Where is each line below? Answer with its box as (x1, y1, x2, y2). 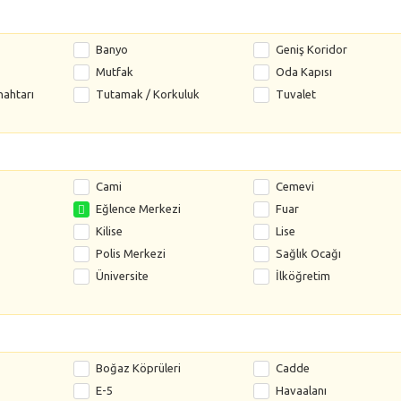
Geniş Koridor (275, 43, 347, 55)
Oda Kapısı (275, 65, 332, 78)
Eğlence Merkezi (96, 202, 182, 215)
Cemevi (275, 180, 314, 192)
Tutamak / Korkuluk (96, 88, 200, 100)
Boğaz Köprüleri (96, 362, 182, 374)
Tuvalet (275, 88, 316, 100)
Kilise (96, 225, 124, 237)
